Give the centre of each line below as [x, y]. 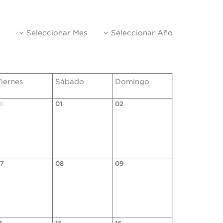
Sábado [70, 82]
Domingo [132, 82]
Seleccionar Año [141, 33]
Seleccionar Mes [56, 33]
